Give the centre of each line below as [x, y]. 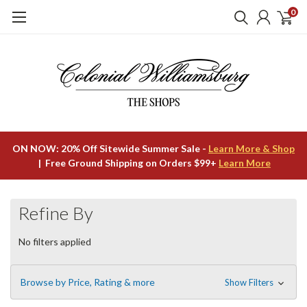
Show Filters [250, 282]
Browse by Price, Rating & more [88, 282]
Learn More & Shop [251, 148]
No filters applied [55, 241]
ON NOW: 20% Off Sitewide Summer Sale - [110, 148]
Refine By [56, 213]
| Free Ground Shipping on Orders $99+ [127, 163]
